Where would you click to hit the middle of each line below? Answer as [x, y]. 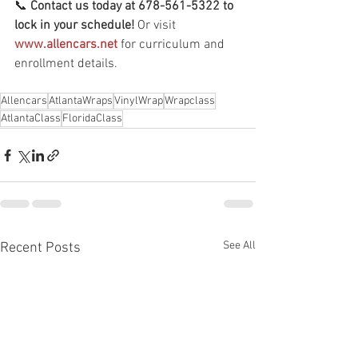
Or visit [157, 26]
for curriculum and [173, 45]
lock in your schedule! [74, 26]
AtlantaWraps [81, 101]
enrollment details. [66, 64]
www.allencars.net [66, 45]
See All [239, 246]
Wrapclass [190, 101]
